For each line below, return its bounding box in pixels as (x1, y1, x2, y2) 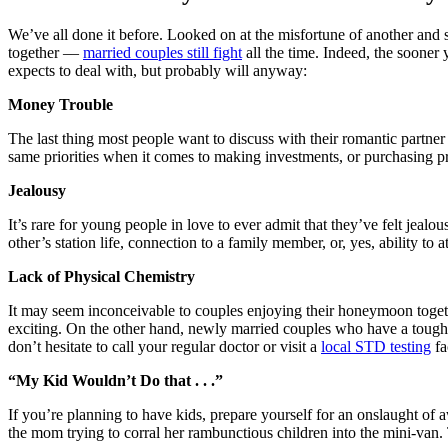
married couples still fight (83, 43, 242, 61)
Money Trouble (8, 95, 113, 113)
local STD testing (321, 337, 431, 355)
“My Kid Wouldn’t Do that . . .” (8, 371, 223, 389)
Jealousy (8, 181, 66, 199)
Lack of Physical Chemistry (8, 267, 195, 285)
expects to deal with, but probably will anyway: (8, 61, 307, 79)
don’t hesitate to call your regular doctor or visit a (8, 337, 321, 355)
